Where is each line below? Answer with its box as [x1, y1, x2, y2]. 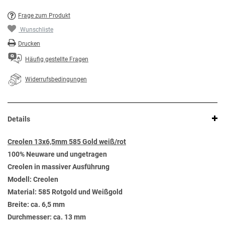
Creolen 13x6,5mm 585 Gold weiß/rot [8, 138, 126, 146]
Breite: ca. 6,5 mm [8, 200, 65, 209]
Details [8, 115, 30, 124]
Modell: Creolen [8, 175, 58, 184]
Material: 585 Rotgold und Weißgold [8, 188, 123, 196]
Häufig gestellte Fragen [25, 56, 88, 63]
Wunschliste [20, 26, 53, 34]
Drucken [18, 40, 40, 48]
